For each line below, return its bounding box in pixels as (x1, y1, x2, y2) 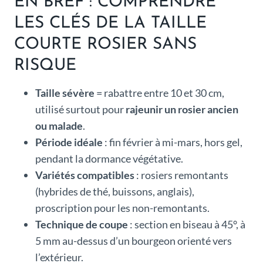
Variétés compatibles (35, 168, 134, 182)
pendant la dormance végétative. (35, 152, 183, 166)
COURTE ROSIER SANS (14, 36, 197, 53)
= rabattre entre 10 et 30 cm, (95, 86, 224, 100)
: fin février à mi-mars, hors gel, (103, 136, 242, 149)
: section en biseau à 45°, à (128, 218, 245, 231)
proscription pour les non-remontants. (35, 201, 210, 215)
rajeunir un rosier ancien (126, 103, 238, 116)
